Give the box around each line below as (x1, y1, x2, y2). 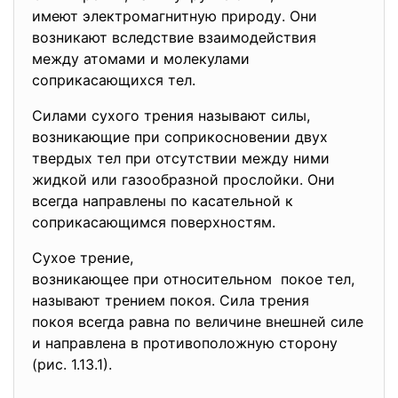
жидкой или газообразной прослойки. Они (32, 171, 335, 188)
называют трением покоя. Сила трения (32, 291, 309, 309)
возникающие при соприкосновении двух (32, 128, 328, 146)
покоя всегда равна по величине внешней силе (32, 313, 363, 330)
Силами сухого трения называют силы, (32, 107, 310, 124)
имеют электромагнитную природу (32, 7, 282, 25)
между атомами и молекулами (32, 50, 250, 68)
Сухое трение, (32, 249, 133, 267)
